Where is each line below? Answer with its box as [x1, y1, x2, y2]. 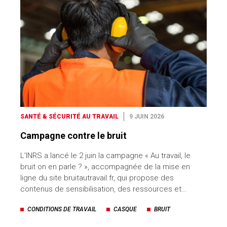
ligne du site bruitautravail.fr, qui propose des [20, 173, 174, 183]
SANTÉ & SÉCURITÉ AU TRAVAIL [20, 113, 119, 121]
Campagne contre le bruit [20, 130, 127, 141]
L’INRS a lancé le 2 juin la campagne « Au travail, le [20, 151, 191, 161]
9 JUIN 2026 [129, 113, 164, 121]
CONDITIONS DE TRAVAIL [27, 206, 96, 213]
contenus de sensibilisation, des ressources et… [20, 184, 186, 194]
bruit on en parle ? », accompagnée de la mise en [20, 162, 190, 172]
